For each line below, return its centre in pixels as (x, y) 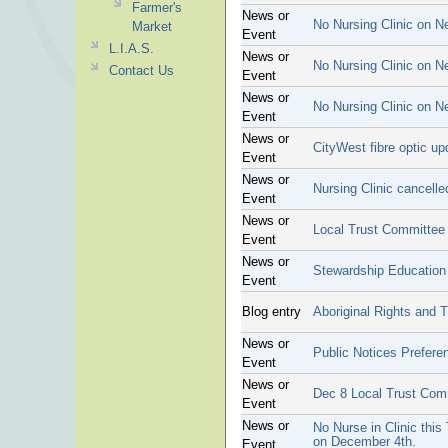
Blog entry (271, 311)
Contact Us (141, 70)
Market (151, 26)
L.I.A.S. (131, 48)
